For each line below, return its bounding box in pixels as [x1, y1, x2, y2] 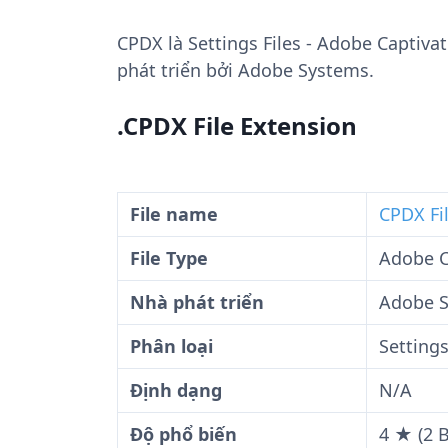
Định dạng [130, 378, 222, 402]
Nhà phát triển [130, 290, 264, 314]
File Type [130, 246, 208, 270]
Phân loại [130, 334, 213, 358]
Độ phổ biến [130, 422, 237, 446]
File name [130, 202, 218, 226]
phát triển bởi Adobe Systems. [117, 58, 374, 82]
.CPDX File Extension [117, 109, 357, 142]
